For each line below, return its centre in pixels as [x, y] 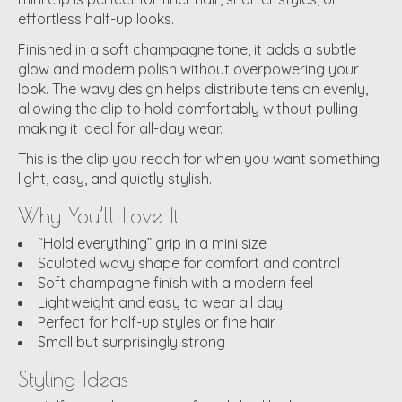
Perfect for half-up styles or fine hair [157, 322]
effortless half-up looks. [96, 18]
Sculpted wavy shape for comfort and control [189, 262]
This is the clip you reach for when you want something [199, 158]
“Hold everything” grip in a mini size [152, 243]
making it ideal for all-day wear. [120, 128]
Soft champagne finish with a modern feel [175, 282]
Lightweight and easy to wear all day [160, 302]
